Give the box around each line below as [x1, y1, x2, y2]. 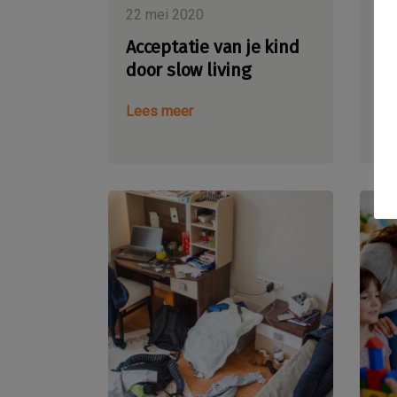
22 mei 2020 [126, 6, 204, 24]
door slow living [126, 59, 251, 82]
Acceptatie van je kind [126, 36, 300, 58]
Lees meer [126, 103, 193, 121]
